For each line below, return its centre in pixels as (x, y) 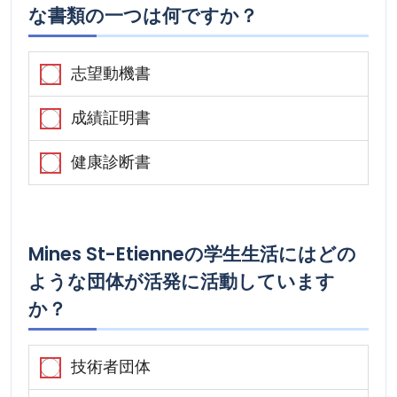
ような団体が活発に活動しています (182, 282)
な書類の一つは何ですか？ (144, 16)
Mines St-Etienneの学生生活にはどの (193, 254)
